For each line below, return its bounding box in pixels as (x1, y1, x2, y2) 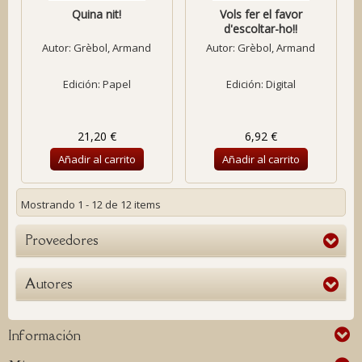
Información (8, 326, 81, 344)
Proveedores (25, 231, 99, 249)
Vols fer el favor (219, 6, 302, 22)
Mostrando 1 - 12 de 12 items (21, 197, 161, 212)
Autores (25, 275, 73, 293)
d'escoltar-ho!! (224, 21, 298, 36)
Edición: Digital (225, 77, 296, 91)
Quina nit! (72, 6, 122, 22)
